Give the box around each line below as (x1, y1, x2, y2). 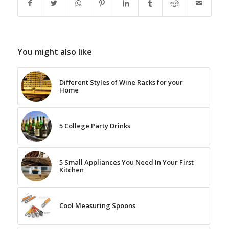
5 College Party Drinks (59, 121, 130, 130)
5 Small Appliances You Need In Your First (59, 157, 194, 167)
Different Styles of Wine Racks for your (59, 77, 183, 87)
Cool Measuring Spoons (59, 200, 135, 210)
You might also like (17, 45, 92, 57)
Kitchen (59, 165, 84, 174)
